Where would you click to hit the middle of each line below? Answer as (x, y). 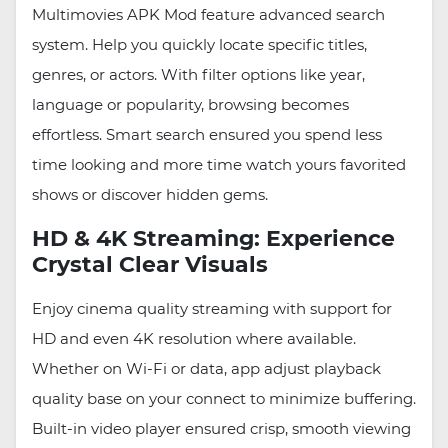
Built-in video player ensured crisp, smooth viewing (221, 429)
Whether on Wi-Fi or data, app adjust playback (206, 369)
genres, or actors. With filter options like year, (198, 75)
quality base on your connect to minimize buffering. (224, 399)
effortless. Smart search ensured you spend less (207, 135)
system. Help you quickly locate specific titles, (199, 45)
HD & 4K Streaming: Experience (213, 239)
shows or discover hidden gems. (150, 195)
